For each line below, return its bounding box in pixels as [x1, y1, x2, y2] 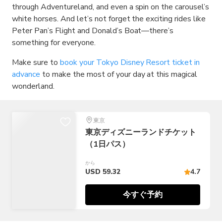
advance [12, 69, 40, 80]
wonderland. [12, 81, 55, 92]
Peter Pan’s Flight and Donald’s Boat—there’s [12, 25, 174, 36]
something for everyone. [12, 37, 96, 48]
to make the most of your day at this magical [40, 69, 198, 80]
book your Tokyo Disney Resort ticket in [59, 57, 200, 68]
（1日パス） [85, 139, 130, 150]
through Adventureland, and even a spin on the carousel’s [12, 1, 210, 12]
